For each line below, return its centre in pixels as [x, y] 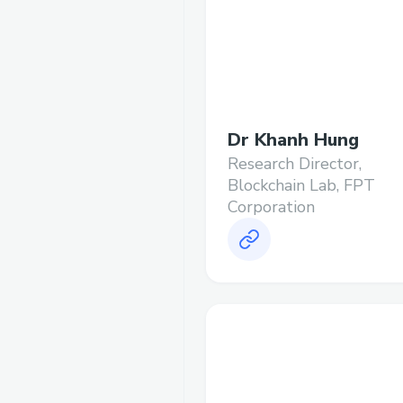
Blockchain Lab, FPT [301, 186]
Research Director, [295, 164]
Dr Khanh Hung [293, 140]
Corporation [271, 207]
